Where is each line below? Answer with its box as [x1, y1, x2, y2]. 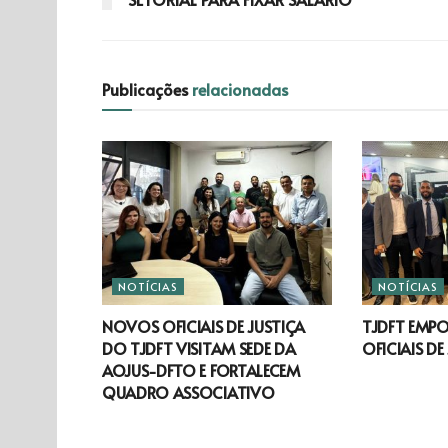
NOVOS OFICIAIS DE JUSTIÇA [102, 315, 305, 338]
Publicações [102, 77, 192, 100]
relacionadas [192, 77, 288, 100]
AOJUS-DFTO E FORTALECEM [102, 359, 300, 382]
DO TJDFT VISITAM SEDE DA [102, 337, 296, 360]
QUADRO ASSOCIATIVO [102, 381, 275, 404]
